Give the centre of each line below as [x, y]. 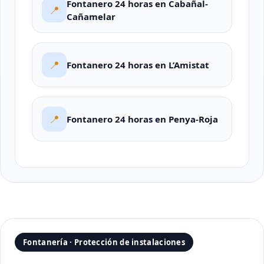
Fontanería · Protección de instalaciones [104, 242]
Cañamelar [91, 16]
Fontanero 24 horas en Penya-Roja [142, 119]
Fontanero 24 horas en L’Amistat [138, 65]
